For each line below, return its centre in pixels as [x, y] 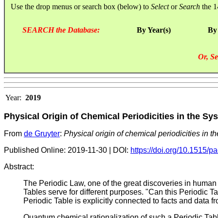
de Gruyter [42, 133]
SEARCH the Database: [61, 30]
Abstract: [19, 166]
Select [160, 6]
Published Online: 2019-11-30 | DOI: [67, 150]
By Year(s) [154, 30]
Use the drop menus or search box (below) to [78, 6]
